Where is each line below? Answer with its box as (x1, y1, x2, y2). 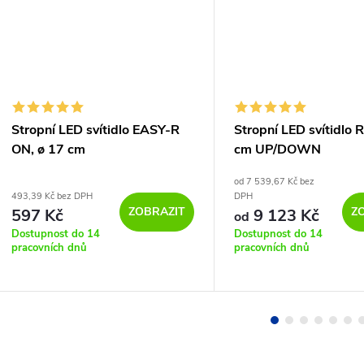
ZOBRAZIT (128, 204, 185, 220)
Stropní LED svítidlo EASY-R (11, 121, 180, 140)
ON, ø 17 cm (11, 141, 85, 159)
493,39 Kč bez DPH (11, 190, 93, 203)
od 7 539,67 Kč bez (234, 175, 314, 188)
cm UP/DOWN (234, 141, 321, 159)
